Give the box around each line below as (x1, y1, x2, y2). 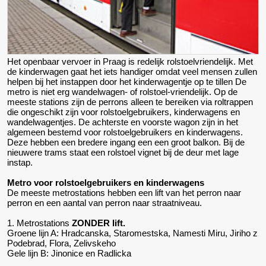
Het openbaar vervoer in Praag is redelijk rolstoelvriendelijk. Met (7, 56, 253, 66)
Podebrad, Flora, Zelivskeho (7, 237, 116, 248)
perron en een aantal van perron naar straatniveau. (7, 197, 202, 208)
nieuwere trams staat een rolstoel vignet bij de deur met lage (7, 147, 239, 157)
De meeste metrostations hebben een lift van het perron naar (7, 187, 241, 198)
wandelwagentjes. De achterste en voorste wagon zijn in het (7, 116, 238, 127)
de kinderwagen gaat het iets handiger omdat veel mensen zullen (7, 66, 257, 77)
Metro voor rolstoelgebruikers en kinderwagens (7, 177, 204, 188)
